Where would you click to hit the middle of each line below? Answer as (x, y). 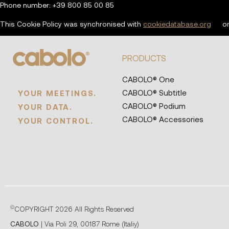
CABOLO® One (148, 79)
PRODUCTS (144, 58)
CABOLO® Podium (154, 106)
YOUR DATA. (45, 107)
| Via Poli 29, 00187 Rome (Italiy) (90, 224)
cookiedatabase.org (177, 24)
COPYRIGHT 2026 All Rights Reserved (74, 209)
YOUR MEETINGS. (58, 93)
